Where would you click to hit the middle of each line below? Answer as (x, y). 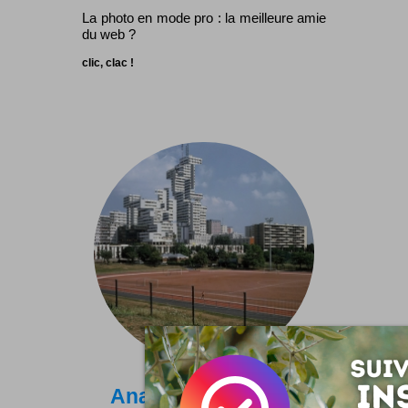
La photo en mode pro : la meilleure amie (204, 17)
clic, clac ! (108, 62)
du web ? (109, 34)
